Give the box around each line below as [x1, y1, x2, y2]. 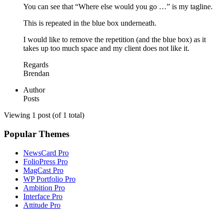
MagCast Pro [23, 166, 63, 174]
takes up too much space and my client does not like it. [23, 44, 189, 53]
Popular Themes [4, 129, 69, 139]
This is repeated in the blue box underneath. [23, 19, 156, 28]
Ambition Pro [23, 183, 65, 192]
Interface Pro [23, 192, 62, 201]
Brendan [23, 69, 49, 78]
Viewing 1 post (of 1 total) [4, 111, 84, 120]
